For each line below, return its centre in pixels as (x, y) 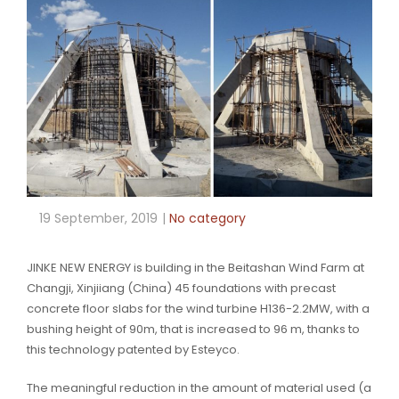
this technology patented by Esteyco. (133, 350)
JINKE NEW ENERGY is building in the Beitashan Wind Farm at (195, 268)
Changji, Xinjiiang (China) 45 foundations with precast (181, 289)
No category (208, 219)
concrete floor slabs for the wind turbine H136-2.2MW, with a (198, 309)
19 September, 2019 (98, 219)
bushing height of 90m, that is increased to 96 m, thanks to (193, 330)
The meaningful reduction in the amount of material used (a (199, 388)
